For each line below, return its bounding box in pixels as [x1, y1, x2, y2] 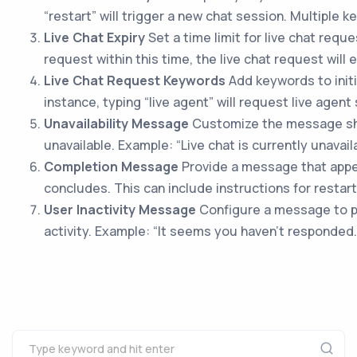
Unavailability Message [44, 115, 189, 132]
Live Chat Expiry [44, 29, 145, 46]
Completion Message [44, 158, 178, 175]
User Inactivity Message [44, 201, 196, 218]
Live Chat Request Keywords [44, 72, 226, 89]
